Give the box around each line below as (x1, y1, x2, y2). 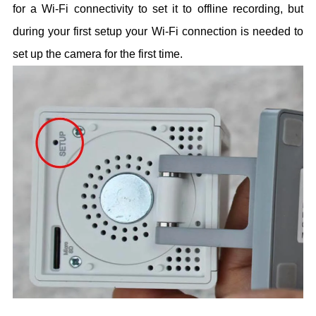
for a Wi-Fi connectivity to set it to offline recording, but (13, 3, 303, 16)
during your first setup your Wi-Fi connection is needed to (13, 25, 303, 38)
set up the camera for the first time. (13, 48, 183, 61)
